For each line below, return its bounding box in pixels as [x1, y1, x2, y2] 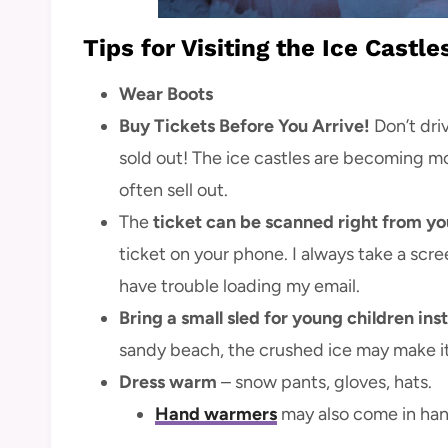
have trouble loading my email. [119, 275, 360, 298]
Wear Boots [119, 83, 213, 106]
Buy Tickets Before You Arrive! [119, 115, 370, 138]
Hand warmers [155, 403, 277, 426]
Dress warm [119, 371, 217, 394]
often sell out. [119, 179, 228, 202]
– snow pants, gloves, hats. [217, 371, 432, 394]
